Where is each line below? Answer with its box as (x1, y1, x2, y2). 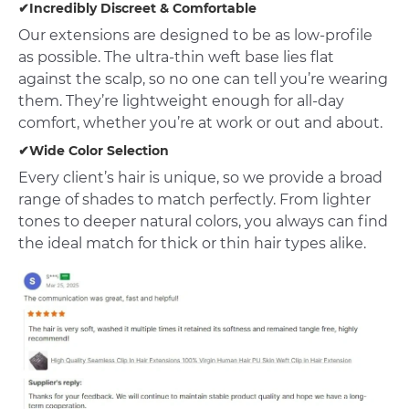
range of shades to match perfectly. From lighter (18, 191, 371, 209)
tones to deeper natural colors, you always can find (18, 213, 388, 231)
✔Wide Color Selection (18, 142, 169, 160)
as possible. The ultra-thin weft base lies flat (18, 48, 334, 67)
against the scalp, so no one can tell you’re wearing (18, 70, 388, 89)
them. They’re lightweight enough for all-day (18, 92, 344, 110)
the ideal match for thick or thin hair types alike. (18, 235, 366, 253)
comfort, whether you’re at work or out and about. (18, 114, 383, 132)
